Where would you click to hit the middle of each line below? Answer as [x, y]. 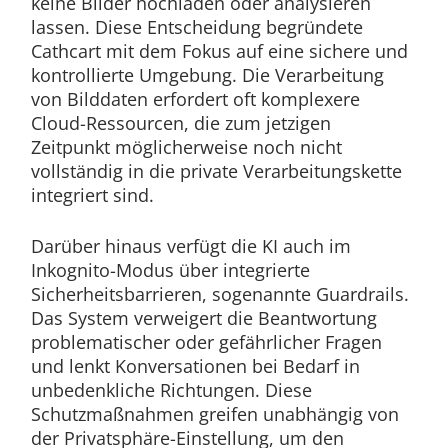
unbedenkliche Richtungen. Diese [171, 389]
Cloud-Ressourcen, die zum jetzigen [180, 122]
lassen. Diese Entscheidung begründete [196, 26]
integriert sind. [92, 194]
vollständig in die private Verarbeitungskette [216, 170]
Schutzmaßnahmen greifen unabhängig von [214, 413]
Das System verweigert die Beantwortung [203, 317]
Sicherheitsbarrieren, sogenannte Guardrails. [219, 293]
